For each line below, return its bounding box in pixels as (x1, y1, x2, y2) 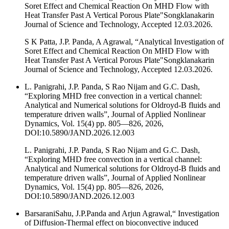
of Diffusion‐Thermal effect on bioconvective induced (25, 218, 198, 227)
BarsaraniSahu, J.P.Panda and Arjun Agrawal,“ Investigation (25, 209, 219, 218)
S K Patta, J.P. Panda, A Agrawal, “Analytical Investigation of (25, 37, 224, 46)
